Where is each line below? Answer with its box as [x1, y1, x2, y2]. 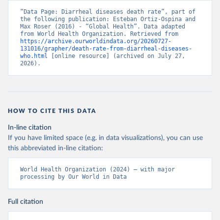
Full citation [8, 198, 43, 205]
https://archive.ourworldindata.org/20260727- [20, 38, 171, 45]
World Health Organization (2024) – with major [20, 166, 175, 173]
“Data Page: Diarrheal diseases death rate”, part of [20, 8, 195, 15]
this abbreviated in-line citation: [8, 145, 103, 152]
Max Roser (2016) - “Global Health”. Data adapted [20, 23, 185, 30]
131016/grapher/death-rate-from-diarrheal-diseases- [20, 45, 192, 52]
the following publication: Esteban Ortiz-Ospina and [20, 16, 195, 23]
